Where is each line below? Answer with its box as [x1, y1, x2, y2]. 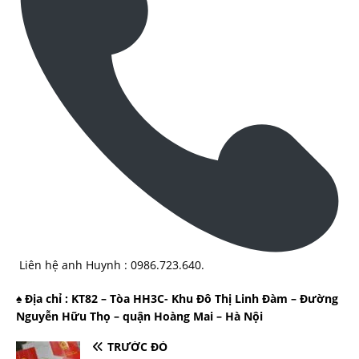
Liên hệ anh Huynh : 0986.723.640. [16, 257, 204, 273]
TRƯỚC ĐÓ [107, 339, 167, 355]
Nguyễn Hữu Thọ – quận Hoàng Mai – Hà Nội [16, 309, 263, 325]
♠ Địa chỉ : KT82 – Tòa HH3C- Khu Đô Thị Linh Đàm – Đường [16, 291, 338, 307]
